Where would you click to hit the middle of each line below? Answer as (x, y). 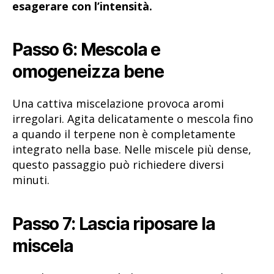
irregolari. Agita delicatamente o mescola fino (133, 119)
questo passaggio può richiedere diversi (118, 165)
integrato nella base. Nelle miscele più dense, (132, 150)
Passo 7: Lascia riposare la (114, 224)
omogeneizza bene (88, 71)
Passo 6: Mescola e (87, 49)
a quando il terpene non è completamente (124, 134)
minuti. (31, 180)
